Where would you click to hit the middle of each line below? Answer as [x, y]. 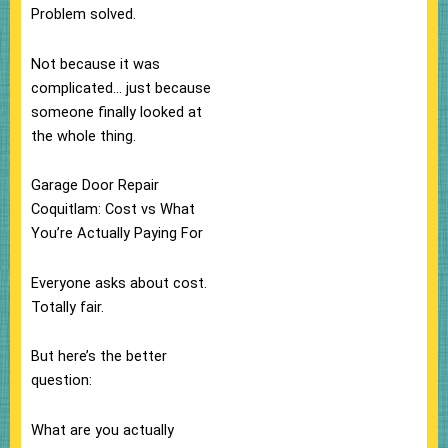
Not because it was [95, 63]
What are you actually [102, 429]
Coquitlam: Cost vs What [113, 209]
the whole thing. [83, 135]
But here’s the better [99, 356]
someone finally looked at [116, 111]
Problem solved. [83, 14]
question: [61, 380]
